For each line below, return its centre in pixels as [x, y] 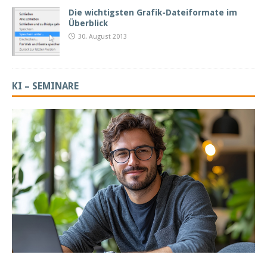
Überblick [88, 24]
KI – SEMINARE [45, 86]
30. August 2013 [103, 37]
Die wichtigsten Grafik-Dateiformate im [153, 13]
